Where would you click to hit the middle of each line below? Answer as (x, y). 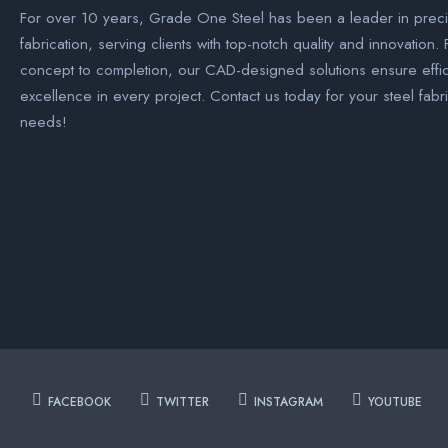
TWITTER (182, 402)
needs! (43, 122)
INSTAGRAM (288, 402)
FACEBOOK (79, 402)
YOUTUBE (395, 402)
